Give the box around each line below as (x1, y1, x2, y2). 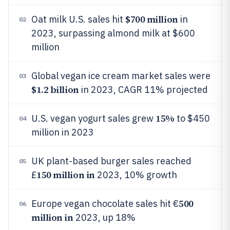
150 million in (36, 168, 95, 181)
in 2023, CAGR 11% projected (79, 84, 208, 95)
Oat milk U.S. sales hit (31, 13, 125, 25)
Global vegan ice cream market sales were (31, 70, 210, 82)
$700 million (125, 13, 178, 26)
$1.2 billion (31, 83, 79, 96)
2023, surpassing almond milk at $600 (31, 27, 195, 39)
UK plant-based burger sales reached (31, 155, 191, 167)
